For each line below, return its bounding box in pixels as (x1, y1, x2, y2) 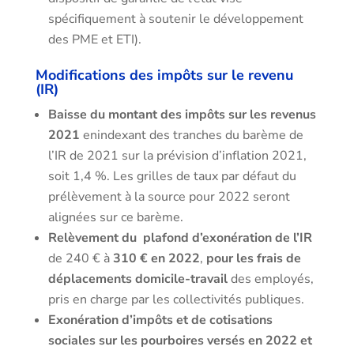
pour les (205, 250, 254, 267)
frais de (256, 250, 301, 267)
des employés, (227, 270, 314, 288)
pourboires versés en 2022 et (140, 332, 312, 349)
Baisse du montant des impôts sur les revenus (47, 106, 316, 123)
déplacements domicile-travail (47, 270, 228, 288)
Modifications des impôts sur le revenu (35, 66, 293, 85)
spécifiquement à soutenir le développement (47, 10, 303, 28)
